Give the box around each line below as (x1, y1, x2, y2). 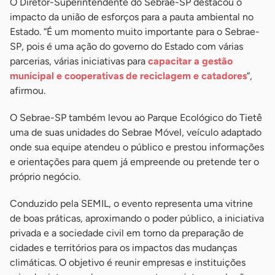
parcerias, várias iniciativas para (10, 55, 148, 68)
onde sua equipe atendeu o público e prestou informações (10, 141, 264, 153)
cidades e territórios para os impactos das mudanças (10, 242, 237, 254)
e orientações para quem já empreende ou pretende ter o (10, 156, 259, 168)
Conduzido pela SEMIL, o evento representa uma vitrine (10, 198, 253, 210)
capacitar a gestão (148, 55, 233, 68)
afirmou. (10, 85, 45, 97)
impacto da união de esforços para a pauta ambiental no (10, 11, 254, 23)
